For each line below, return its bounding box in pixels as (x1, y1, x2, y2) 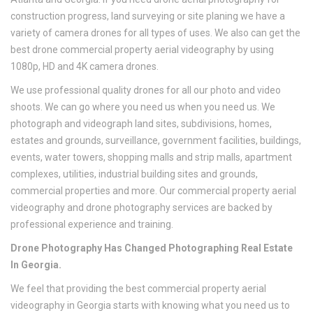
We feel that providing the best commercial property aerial (10, 283, 266, 295)
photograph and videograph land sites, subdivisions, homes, (10, 118, 272, 130)
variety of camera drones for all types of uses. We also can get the (10, 27, 300, 39)
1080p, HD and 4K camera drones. (10, 61, 159, 73)
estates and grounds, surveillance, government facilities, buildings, (10, 135, 301, 147)
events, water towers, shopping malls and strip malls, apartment (10, 152, 292, 163)
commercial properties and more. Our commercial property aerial (10, 185, 296, 197)
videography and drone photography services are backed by (10, 202, 272, 214)
